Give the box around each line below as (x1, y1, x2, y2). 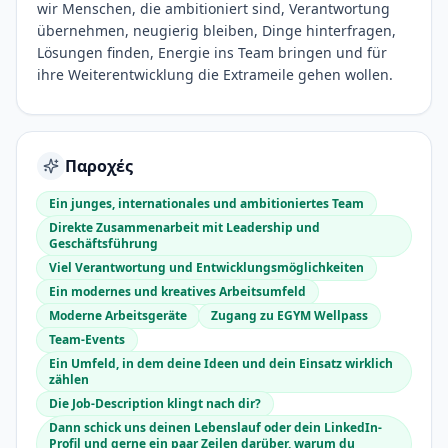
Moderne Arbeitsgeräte (49, 307, 187, 324)
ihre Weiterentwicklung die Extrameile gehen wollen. (37, 65, 393, 84)
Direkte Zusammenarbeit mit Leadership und (49, 219, 320, 236)
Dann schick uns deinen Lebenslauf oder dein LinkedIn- (49, 419, 382, 436)
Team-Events (49, 331, 125, 348)
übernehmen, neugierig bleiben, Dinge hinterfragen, (37, 21, 396, 40)
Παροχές (65, 155, 133, 177)
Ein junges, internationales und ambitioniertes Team (49, 195, 364, 212)
